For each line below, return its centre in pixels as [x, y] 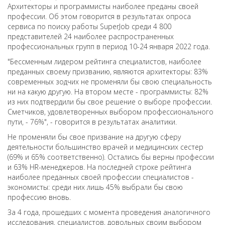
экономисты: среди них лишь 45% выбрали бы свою [95, 187]
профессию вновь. [39, 197]
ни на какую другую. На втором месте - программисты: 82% [108, 92]
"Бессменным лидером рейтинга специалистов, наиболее [104, 62]
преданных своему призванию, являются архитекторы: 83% [108, 72]
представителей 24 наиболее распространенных [91, 36]
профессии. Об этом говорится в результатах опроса [99, 16]
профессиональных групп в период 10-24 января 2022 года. [109, 46]
